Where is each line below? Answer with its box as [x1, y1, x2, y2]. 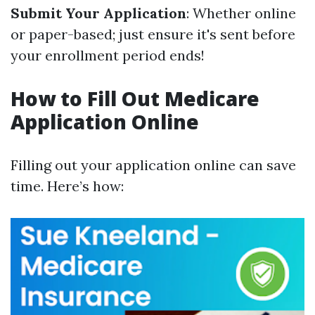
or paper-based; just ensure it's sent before [11, 25, 295, 43]
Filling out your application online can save [11, 156, 296, 174]
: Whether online [186, 4, 296, 22]
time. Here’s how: [11, 177, 124, 195]
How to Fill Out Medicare [11, 85, 259, 112]
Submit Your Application [11, 4, 186, 22]
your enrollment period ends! [11, 46, 205, 64]
